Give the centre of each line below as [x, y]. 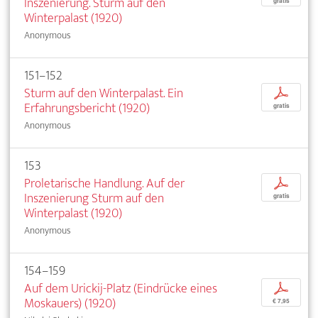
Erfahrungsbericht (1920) [87, 109]
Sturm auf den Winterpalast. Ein [104, 94]
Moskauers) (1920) [70, 304]
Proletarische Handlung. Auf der [104, 184]
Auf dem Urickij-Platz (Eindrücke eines [121, 289]
